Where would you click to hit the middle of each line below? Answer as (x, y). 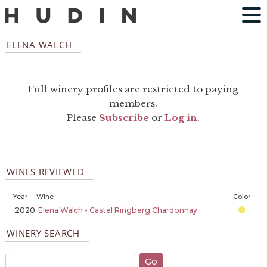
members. (133, 104)
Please (83, 118)
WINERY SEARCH (43, 233)
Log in (181, 118)
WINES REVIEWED (46, 171)
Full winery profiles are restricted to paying (133, 89)
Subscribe (124, 118)
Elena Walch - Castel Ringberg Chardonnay (117, 210)
